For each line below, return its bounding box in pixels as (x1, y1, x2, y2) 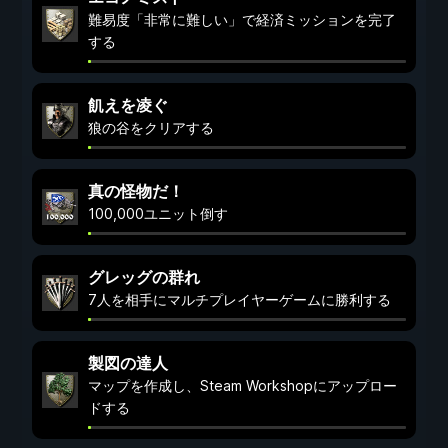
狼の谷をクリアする (88, 119, 214, 136)
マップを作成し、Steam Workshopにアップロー (88, 377, 397, 394)
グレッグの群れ (88, 267, 200, 287)
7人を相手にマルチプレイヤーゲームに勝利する (88, 291, 391, 308)
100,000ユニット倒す (88, 205, 228, 222)
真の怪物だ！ (88, 181, 184, 201)
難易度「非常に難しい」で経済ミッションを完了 (88, 11, 396, 28)
